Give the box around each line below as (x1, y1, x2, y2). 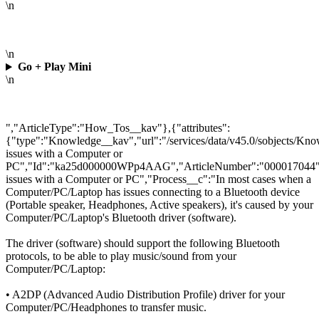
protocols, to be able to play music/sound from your (6, 250, 236, 263)
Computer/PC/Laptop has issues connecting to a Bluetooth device (6, 186, 300, 199)
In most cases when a (216, 173, 311, 186)
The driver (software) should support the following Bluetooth (6, 237, 280, 250)
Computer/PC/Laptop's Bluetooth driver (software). (6, 211, 236, 224)
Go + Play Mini (17, 61, 91, 73)
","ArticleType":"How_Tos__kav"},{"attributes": (6, 122, 230, 135)
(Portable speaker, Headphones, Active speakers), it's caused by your (6, 199, 313, 211)
